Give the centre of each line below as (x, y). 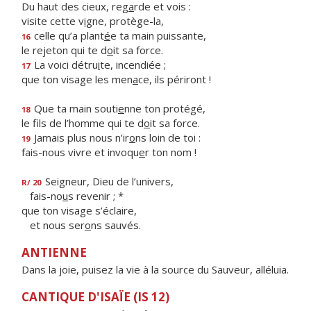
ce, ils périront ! (175, 79)
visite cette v (53, 21)
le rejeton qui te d (64, 50)
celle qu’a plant (68, 35)
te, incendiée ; (133, 65)
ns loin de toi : (168, 137)
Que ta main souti (75, 108)
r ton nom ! (171, 152)
